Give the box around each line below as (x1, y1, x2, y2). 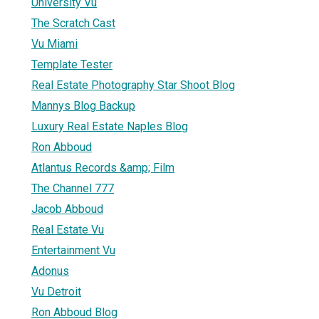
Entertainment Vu (31, 243, 115, 257)
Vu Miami (31, 36, 78, 51)
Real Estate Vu (31, 222, 104, 236)
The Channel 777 (31, 181, 114, 195)
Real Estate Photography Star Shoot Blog (31, 78, 235, 92)
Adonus (31, 263, 69, 278)
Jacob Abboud (31, 202, 103, 216)
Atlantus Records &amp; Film (31, 160, 174, 174)
